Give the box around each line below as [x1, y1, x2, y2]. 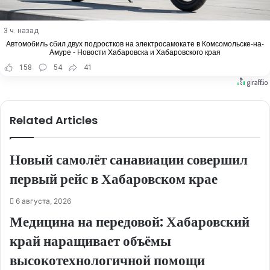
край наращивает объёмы [10, 231, 171, 251]
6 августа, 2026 [16, 196, 71, 206]
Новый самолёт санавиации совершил [10, 150, 248, 170]
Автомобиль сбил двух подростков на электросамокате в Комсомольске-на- [6, 40, 264, 49]
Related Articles [10, 113, 98, 128]
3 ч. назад [4, 27, 39, 36]
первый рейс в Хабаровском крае [10, 169, 218, 189]
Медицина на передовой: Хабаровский [10, 212, 250, 232]
